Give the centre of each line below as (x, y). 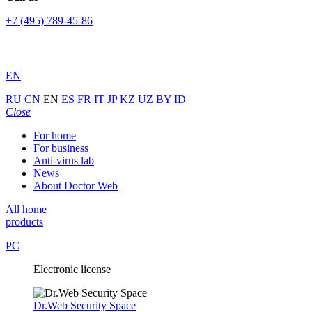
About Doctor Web (76, 186)
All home (26, 209)
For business (61, 148)
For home (55, 135)
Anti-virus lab (64, 161)
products (24, 222)
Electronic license (72, 269)
